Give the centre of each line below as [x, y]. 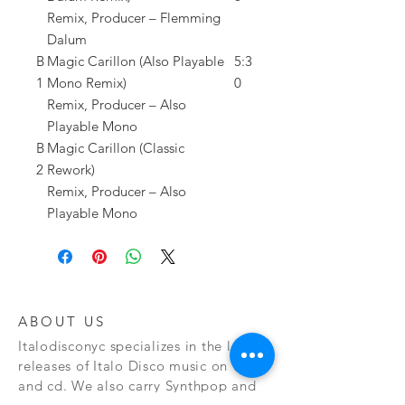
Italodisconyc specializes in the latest [141, 346]
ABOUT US [62, 321]
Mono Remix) [87, 83]
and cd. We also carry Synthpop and [137, 386]
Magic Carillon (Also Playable [136, 61]
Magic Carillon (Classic [116, 148]
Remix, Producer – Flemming [134, 18]
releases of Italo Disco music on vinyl [141, 366]
